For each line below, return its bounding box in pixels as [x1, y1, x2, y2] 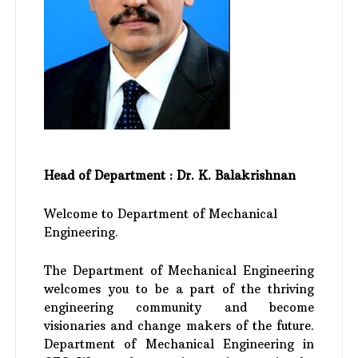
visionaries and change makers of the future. [44, 318, 314, 333]
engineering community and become [44, 300, 314, 315]
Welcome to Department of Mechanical [44, 206, 278, 221]
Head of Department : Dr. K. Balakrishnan [44, 168, 296, 183]
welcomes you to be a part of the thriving [44, 281, 314, 296]
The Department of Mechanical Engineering [44, 263, 314, 278]
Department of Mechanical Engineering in [44, 336, 314, 352]
